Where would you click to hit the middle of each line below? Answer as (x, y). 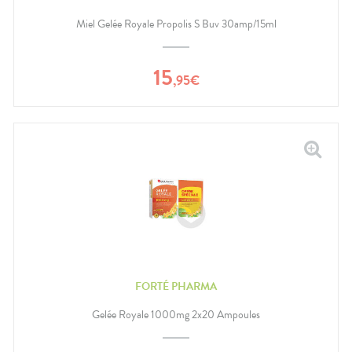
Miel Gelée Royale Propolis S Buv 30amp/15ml (176, 24)
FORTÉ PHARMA (176, 286)
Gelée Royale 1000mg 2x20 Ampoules (176, 315)
